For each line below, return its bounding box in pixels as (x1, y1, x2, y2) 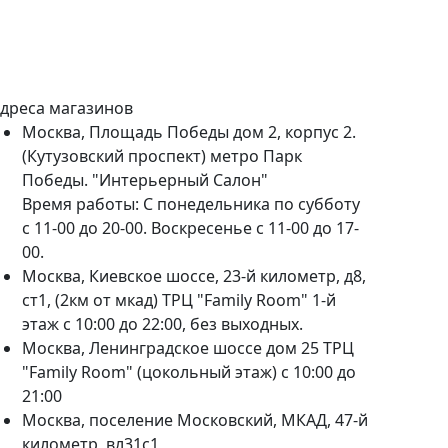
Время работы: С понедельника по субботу (21, 193, 360, 215)
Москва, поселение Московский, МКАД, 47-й (21, 409, 368, 431)
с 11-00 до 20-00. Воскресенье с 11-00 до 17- (21, 217, 359, 239)
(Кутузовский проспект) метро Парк (21, 145, 302, 167)
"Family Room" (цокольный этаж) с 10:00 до (21, 361, 356, 383)
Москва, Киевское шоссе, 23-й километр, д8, (21, 265, 366, 287)
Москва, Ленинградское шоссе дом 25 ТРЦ (21, 337, 354, 359)
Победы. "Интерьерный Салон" (21, 169, 268, 191)
